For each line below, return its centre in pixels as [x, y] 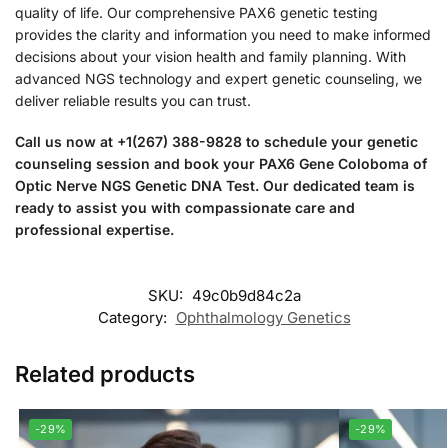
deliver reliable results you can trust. [133, 100]
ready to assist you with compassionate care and [185, 208]
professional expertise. [94, 230]
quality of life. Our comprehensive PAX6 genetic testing [196, 12]
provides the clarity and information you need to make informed [223, 34]
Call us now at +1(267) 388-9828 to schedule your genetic [216, 142]
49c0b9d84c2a [246, 295]
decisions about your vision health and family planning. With [210, 56]
